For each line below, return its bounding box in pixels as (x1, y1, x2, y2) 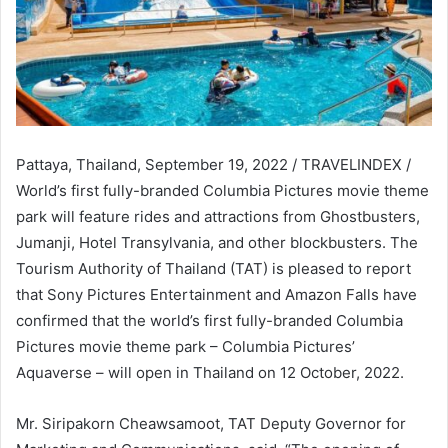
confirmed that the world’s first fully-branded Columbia (16, 311, 403, 331)
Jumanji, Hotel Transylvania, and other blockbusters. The (16, 233, 418, 253)
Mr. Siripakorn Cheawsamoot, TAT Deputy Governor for (16, 414, 406, 434)
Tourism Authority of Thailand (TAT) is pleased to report (16, 259, 411, 279)
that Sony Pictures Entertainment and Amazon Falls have (16, 285, 417, 305)
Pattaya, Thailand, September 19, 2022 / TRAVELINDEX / (16, 155, 411, 175)
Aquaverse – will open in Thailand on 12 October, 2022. (16, 363, 404, 383)
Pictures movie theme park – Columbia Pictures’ (16, 337, 355, 357)
